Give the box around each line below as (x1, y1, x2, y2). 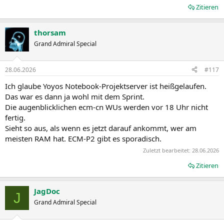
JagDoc (34, 186, 60, 196)
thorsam (34, 27, 66, 37)
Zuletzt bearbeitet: (143, 146, 192, 154)
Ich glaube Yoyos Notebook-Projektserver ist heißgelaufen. (5, 80, 206, 91)
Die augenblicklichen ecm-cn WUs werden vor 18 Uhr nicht (5, 101, 208, 112)
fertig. (5, 112, 25, 122)
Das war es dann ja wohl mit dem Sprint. (5, 91, 144, 101)
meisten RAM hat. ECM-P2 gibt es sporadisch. (5, 133, 161, 143)
